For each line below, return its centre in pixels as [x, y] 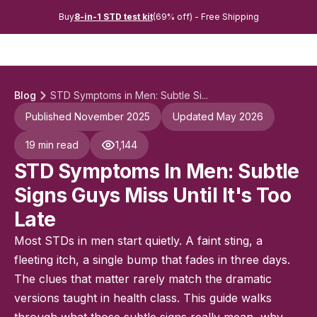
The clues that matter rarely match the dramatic [143, 279]
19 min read [52, 145]
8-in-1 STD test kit [113, 17]
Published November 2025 [88, 116]
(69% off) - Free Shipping [206, 17]
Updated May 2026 [218, 116]
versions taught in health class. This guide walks [143, 298]
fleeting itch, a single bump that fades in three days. [152, 260]
